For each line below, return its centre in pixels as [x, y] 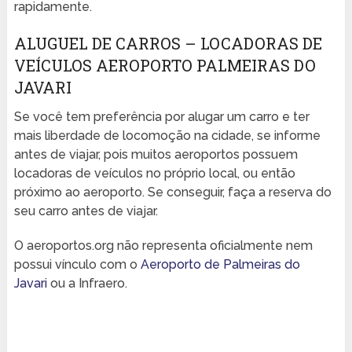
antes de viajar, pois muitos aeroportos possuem [156, 155]
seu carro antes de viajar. [86, 211]
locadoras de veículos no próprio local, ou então [154, 174]
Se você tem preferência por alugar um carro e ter [161, 117]
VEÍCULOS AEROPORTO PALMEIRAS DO [165, 66]
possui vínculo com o [77, 265]
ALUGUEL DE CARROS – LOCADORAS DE [168, 44]
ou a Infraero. [87, 284]
